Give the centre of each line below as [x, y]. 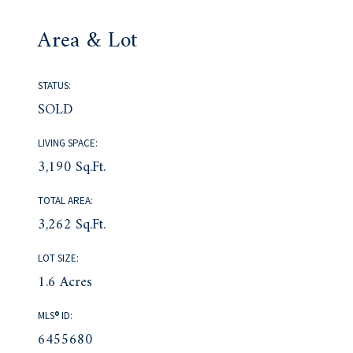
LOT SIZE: [59, 258]
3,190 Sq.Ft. [72, 167]
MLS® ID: [56, 315]
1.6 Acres [65, 282]
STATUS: [55, 85]
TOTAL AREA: [66, 200]
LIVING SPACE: [68, 143]
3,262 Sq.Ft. [72, 225]
